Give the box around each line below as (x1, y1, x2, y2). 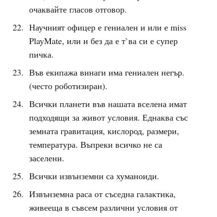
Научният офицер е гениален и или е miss (29, 21, 186, 33)
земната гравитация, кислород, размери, (29, 125, 179, 137)
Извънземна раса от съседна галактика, (29, 188, 176, 200)
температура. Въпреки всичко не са (29, 139, 162, 150)
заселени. (29, 152, 64, 164)
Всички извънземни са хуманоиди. (29, 170, 159, 182)
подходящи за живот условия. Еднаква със (29, 111, 188, 123)
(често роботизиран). (29, 80, 108, 92)
